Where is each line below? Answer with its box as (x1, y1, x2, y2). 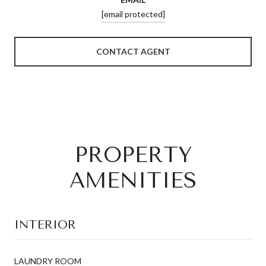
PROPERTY (74, 142, 192, 167)
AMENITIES (69, 167, 197, 193)
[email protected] (101, 8, 165, 19)
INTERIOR (14, 217, 76, 232)
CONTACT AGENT (96, 46, 170, 56)
